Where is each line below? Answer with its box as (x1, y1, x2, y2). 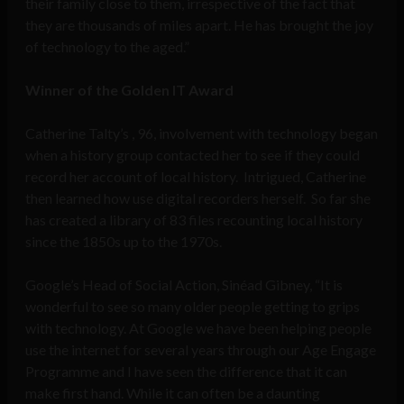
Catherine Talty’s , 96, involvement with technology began (25, 124, 378, 142)
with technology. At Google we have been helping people (25, 318, 372, 336)
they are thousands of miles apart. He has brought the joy (25, 15, 373, 33)
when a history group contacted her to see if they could (25, 145, 360, 163)
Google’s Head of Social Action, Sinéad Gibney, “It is (25, 275, 343, 293)
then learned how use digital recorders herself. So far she (25, 188, 371, 207)
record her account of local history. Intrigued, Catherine (25, 167, 366, 185)
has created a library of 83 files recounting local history (25, 210, 363, 228)
